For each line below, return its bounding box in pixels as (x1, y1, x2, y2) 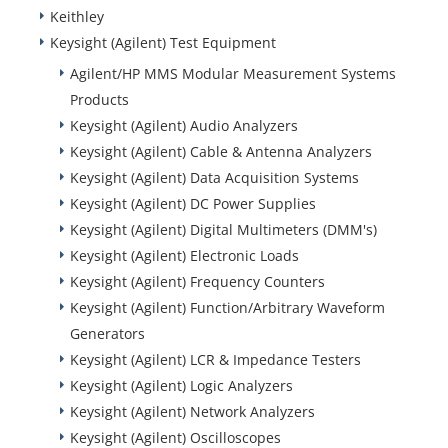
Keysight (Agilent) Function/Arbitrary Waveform (70, 297, 385, 317)
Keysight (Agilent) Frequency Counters (70, 271, 325, 291)
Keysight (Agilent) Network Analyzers (70, 401, 315, 421)
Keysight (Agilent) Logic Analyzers (70, 375, 293, 395)
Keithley (50, 6, 104, 26)
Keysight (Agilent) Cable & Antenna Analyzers (70, 141, 372, 161)
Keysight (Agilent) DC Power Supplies (70, 193, 316, 213)
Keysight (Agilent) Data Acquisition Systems (70, 167, 359, 187)
